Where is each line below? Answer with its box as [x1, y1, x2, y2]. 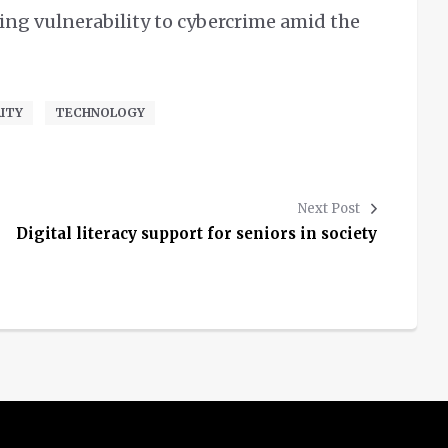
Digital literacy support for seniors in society [16, 224, 377, 244]
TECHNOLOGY [54, 105, 145, 121]
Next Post [298, 200, 360, 218]
